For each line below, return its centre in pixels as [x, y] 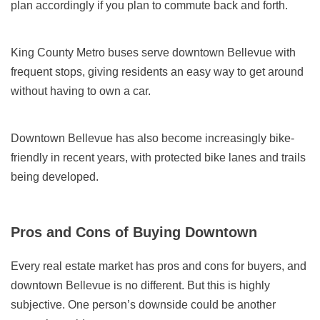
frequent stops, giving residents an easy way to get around [157, 72]
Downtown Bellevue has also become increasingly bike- [152, 139]
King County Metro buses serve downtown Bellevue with [153, 53]
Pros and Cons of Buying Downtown [134, 232]
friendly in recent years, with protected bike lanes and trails [158, 158]
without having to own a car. [81, 91]
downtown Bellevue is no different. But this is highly [140, 286]
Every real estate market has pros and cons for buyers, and [159, 266]
